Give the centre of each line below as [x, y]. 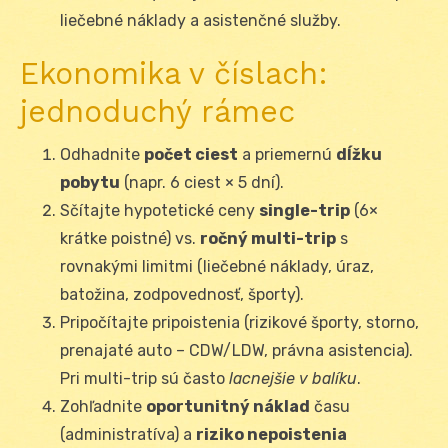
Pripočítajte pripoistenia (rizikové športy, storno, [239, 323]
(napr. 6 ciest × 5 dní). [202, 183]
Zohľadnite [103, 407]
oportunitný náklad [228, 407]
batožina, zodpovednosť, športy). [182, 295]
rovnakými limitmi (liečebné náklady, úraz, [217, 267]
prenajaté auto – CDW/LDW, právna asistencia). [236, 351]
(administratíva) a [128, 435]
